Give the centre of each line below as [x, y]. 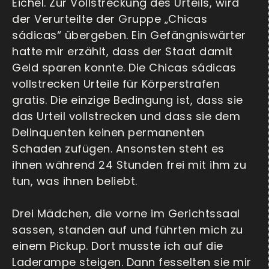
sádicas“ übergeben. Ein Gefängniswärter [129, 35]
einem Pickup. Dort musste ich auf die [118, 246]
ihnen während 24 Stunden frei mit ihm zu [129, 165]
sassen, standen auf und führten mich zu [128, 230]
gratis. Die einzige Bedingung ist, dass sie [128, 100]
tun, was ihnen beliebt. [75, 181]
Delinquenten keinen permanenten [108, 133]
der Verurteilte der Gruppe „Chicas [110, 19]
